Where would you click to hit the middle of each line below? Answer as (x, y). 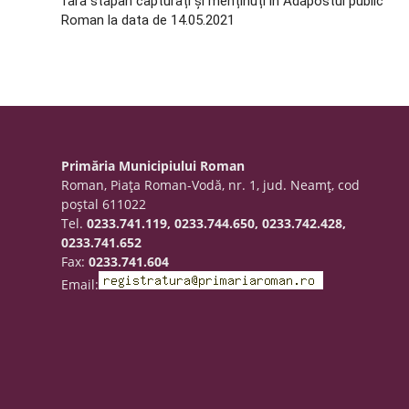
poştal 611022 (104, 204)
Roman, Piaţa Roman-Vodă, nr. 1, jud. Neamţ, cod (211, 185)
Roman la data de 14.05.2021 (148, 20)
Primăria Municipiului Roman (153, 166)
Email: (80, 284)
